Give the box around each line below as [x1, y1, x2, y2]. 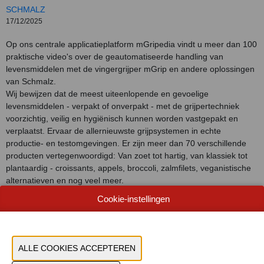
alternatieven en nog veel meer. [6, 176, 124, 186]
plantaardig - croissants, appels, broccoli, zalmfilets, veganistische [6, 163, 251, 173]
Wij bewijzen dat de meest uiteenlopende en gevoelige [6, 89, 209, 99]
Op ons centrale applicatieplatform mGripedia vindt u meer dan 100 [6, 39, 257, 49]
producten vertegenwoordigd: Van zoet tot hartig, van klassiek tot [6, 151, 247, 161]
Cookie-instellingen [97, 194, 170, 204]
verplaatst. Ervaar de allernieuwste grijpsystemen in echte [6, 126, 221, 136]
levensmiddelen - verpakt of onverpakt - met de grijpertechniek [6, 101, 239, 111]
